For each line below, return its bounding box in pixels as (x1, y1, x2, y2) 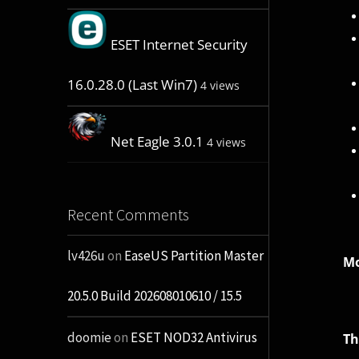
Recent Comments (67, 204, 189, 225)
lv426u (67, 247, 105, 265)
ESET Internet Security (110, 35, 248, 54)
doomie (67, 329, 111, 347)
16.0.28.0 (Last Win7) (67, 75, 197, 95)
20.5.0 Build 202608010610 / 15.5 (67, 287, 242, 305)
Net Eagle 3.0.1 (110, 132, 204, 151)
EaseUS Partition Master (123, 247, 264, 265)
